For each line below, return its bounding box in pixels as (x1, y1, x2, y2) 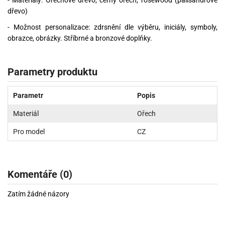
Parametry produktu (8, 66, 97, 78)
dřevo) (8, 7, 28, 15)
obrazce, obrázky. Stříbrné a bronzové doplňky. (8, 34, 152, 42)
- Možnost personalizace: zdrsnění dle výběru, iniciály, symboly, (8, 23, 217, 31)
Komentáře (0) (8, 168, 72, 181)
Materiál (13, 109, 39, 118)
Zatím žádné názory (8, 190, 69, 198)
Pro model (13, 128, 45, 136)
